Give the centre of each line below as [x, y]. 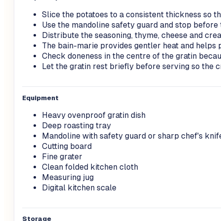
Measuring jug [68, 177]
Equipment [40, 98]
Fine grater [62, 156]
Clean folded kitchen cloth [90, 167]
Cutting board [67, 146]
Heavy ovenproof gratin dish [94, 115]
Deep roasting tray [76, 125]
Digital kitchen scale [79, 187]
